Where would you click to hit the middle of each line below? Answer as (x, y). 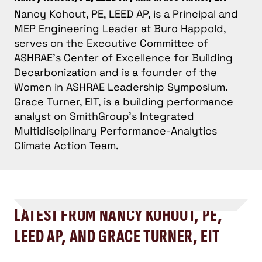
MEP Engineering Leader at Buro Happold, (120, 28)
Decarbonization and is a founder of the (116, 72)
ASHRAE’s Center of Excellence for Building (123, 58)
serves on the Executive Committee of (111, 43)
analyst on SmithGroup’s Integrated (104, 116)
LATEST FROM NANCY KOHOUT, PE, (118, 216)
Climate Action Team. (66, 145)
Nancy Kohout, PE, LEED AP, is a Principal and (126, 14)
